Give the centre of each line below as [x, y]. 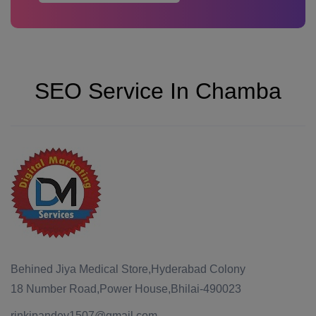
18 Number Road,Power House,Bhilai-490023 [126, 289]
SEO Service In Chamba [158, 91]
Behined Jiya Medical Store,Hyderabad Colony [128, 269]
